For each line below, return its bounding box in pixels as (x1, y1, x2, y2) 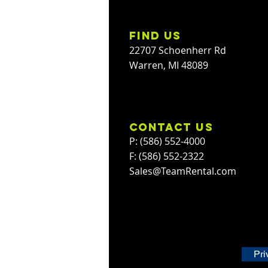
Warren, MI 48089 (129, 59, 208, 72)
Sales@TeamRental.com (129, 165, 236, 178)
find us (129, 29, 181, 43)
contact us (129, 120, 213, 135)
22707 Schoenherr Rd (129, 44, 226, 57)
